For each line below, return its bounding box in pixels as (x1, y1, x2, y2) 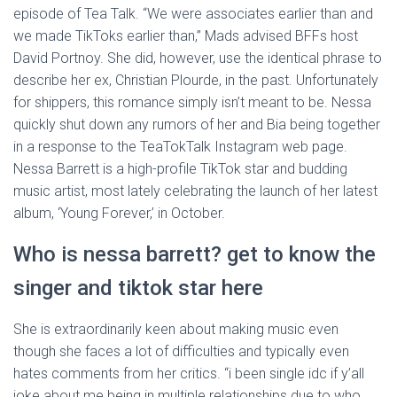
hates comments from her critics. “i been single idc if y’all (13, 365, 364, 382)
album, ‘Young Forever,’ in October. (13, 205, 225, 222)
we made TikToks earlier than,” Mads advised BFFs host (13, 27, 358, 44)
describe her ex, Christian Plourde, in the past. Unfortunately (13, 72, 378, 89)
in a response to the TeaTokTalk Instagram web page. (13, 138, 347, 155)
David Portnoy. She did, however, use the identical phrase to (13, 50, 382, 66)
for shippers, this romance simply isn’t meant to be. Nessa (13, 94, 371, 111)
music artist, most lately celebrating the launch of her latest (13, 183, 378, 199)
